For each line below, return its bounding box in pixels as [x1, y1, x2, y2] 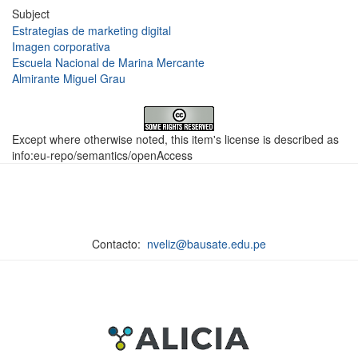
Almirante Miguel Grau [12, 70, 125, 86]
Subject [12, 6, 50, 22]
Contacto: [92, 236, 147, 252]
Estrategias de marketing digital [12, 22, 171, 38]
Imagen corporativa [12, 38, 110, 54]
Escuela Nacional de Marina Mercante [12, 54, 205, 70]
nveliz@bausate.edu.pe [147, 236, 266, 252]
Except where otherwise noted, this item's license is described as [12, 131, 339, 147]
